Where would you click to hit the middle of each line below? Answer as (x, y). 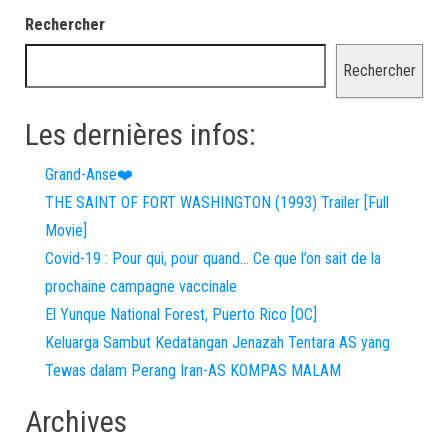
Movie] (66, 230)
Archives (76, 421)
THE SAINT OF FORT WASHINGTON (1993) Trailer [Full (217, 202)
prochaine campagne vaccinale (141, 286)
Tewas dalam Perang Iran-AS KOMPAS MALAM (193, 370)
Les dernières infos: (140, 134)
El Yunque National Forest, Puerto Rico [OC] (181, 314)
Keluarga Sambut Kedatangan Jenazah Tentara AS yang (217, 342)
